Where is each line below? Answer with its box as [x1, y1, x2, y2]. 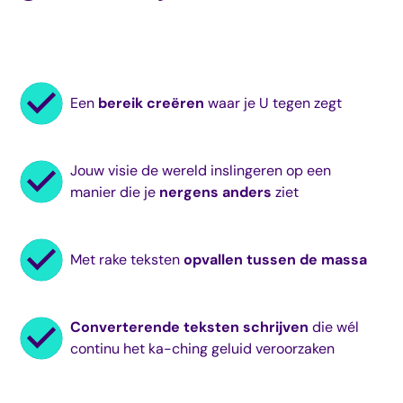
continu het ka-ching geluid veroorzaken [70, 338, 336, 358]
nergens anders [159, 182, 273, 201]
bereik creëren [98, 93, 205, 112]
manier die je [70, 182, 160, 201]
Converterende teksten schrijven [70, 317, 309, 336]
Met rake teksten [70, 249, 184, 269]
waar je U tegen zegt [204, 93, 343, 112]
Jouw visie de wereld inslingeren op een [70, 160, 332, 180]
